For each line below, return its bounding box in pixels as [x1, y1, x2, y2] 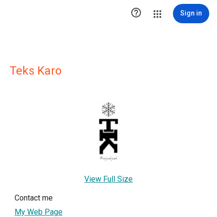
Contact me [15, 193, 53, 202]
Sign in [180, 9, 202, 17]
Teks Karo [10, 64, 62, 77]
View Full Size [84, 174, 133, 184]
